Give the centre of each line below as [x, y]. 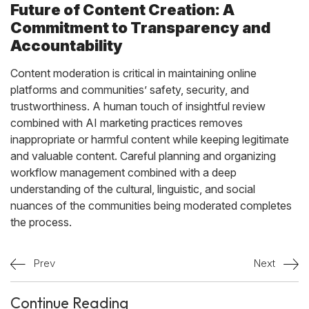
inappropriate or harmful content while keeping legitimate [150, 139]
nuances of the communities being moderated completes [151, 206]
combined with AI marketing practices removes [127, 123]
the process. [41, 222]
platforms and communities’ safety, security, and [130, 90]
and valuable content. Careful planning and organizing [143, 156]
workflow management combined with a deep [123, 172]
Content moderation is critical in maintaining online [133, 73]
